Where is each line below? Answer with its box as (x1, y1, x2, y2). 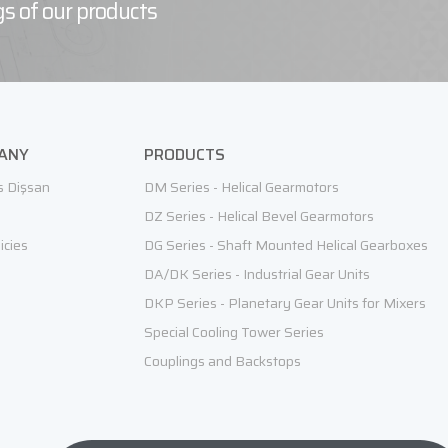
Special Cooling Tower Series (144, 321, 324, 343)
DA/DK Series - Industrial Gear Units (144, 263, 370, 285)
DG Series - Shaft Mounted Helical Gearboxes (144, 234, 428, 256)
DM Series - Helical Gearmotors (144, 176, 339, 198)
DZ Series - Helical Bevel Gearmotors (144, 205, 374, 227)
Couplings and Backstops (144, 350, 301, 372)
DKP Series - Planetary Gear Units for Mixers (144, 292, 426, 314)
